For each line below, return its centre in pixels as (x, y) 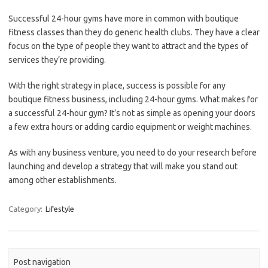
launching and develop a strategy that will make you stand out (123, 166)
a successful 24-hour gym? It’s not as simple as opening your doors (132, 113)
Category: (26, 209)
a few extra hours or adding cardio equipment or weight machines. (130, 127)
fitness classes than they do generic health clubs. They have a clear (134, 32)
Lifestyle (60, 209)
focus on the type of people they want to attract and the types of (128, 46)
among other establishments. (63, 180)
